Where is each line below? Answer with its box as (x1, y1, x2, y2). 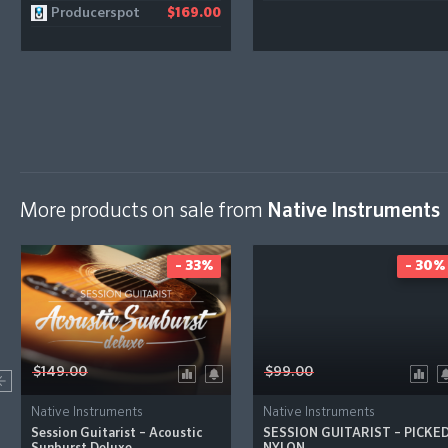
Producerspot (51, 5, 140, 20)
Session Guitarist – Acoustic (31, 426, 202, 440)
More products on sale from (20, 200, 267, 221)
